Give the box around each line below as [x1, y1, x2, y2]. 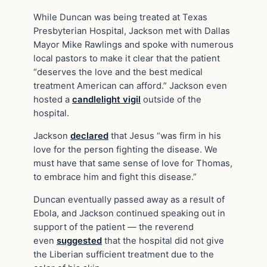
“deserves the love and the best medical [33, 67, 203, 78]
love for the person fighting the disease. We [33, 144, 218, 156]
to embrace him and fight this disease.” [33, 172, 197, 183]
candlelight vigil [72, 94, 141, 105]
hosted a [33, 94, 72, 105]
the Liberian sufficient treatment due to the [33, 249, 214, 260]
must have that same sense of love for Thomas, [33, 158, 232, 169]
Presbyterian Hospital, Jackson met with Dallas [33, 26, 230, 37]
